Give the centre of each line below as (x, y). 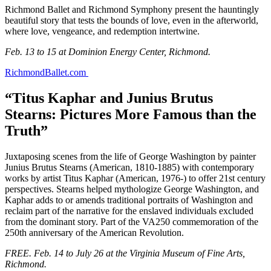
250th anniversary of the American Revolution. (94, 232)
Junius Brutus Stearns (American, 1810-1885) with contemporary (129, 167)
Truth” (26, 130)
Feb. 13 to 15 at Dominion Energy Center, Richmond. (108, 51)
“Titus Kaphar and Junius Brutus (109, 98)
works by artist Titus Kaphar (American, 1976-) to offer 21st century (135, 178)
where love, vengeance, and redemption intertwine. (102, 31)
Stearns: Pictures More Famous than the (131, 114)
